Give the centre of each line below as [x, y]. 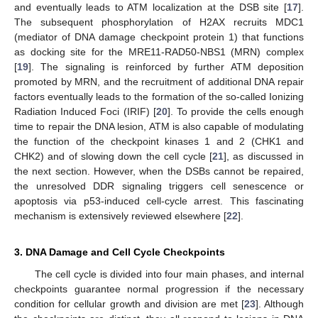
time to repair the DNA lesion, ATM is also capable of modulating [159, 126]
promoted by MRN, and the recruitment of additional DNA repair [159, 81]
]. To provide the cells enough [236, 111]
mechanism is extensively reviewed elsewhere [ [120, 215]
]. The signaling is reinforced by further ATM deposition [166, 66]
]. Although [280, 303]
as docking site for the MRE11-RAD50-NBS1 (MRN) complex [159, 51]
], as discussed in [264, 156]
